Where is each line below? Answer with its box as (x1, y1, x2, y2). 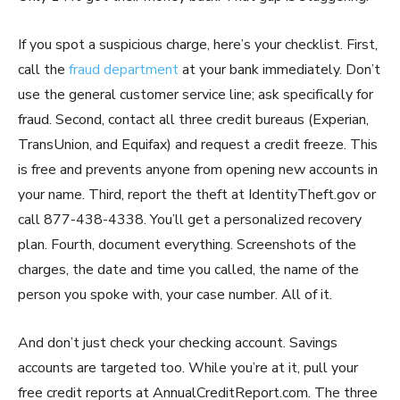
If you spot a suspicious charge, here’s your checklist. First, (18, 34, 378, 54)
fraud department (69, 59, 179, 79)
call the (18, 59, 69, 79)
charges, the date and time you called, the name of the (18, 259, 359, 279)
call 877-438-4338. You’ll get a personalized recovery (18, 209, 362, 229)
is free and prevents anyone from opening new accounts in (18, 159, 378, 179)
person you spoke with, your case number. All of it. (18, 284, 332, 304)
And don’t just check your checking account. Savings (18, 332, 337, 353)
